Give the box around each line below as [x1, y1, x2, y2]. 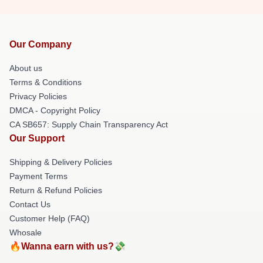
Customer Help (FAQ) [9, 213, 90, 223]
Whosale [9, 227, 42, 237]
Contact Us [9, 199, 50, 209]
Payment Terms [9, 171, 68, 181]
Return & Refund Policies [9, 185, 102, 195]
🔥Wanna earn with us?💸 [9, 241, 126, 251]
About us [9, 63, 42, 73]
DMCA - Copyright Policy [9, 105, 100, 115]
